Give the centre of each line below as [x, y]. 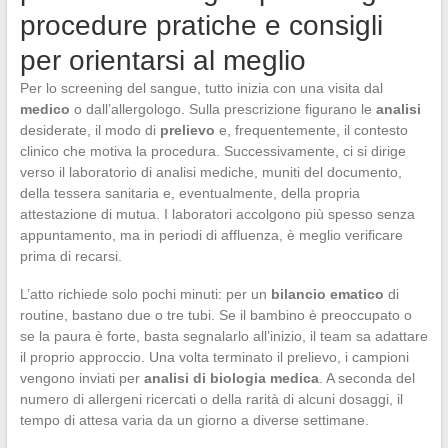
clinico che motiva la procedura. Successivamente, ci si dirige [212, 151]
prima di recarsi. [70, 256]
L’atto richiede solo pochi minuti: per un [145, 294]
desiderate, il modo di [89, 130]
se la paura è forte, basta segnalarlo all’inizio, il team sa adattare [223, 336]
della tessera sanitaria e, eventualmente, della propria [189, 193]
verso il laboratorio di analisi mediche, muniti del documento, [210, 172]
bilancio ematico [327, 294]
